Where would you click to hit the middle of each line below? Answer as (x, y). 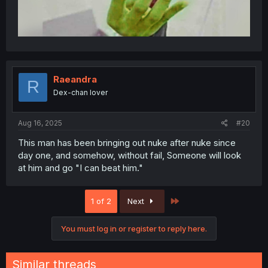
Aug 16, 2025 (40, 123)
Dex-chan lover (80, 92)
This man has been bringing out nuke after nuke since (127, 143)
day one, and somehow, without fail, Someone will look (130, 156)
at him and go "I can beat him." (80, 168)
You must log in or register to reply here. (134, 229)
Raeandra (75, 79)
